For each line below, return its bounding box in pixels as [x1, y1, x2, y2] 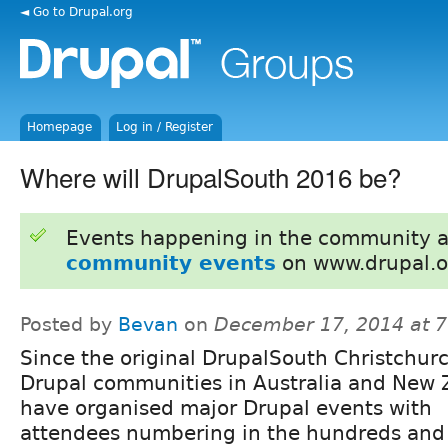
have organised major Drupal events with [20, 395, 432, 420]
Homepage [27, 120, 93, 134]
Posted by [20, 313, 118, 335]
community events [65, 250, 276, 275]
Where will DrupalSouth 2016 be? [20, 157, 401, 195]
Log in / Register [116, 120, 214, 134]
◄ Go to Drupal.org [20, 4, 133, 19]
